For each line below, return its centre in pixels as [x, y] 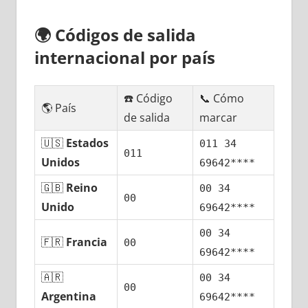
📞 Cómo [222, 99]
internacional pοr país [124, 58]
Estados [88, 143]
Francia [87, 242]
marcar [219, 118]
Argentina [69, 297]
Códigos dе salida [125, 35]
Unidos [61, 163]
